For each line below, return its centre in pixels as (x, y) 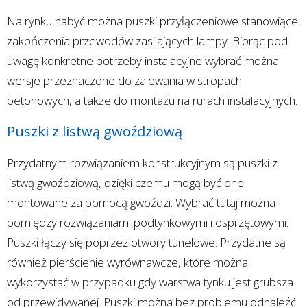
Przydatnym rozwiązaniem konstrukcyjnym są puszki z (142, 162)
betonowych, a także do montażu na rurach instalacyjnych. (152, 100)
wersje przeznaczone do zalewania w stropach (124, 80)
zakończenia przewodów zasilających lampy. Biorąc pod (147, 40)
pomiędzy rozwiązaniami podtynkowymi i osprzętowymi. (148, 222)
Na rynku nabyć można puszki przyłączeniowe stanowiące (152, 21)
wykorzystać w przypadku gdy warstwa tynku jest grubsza (150, 282)
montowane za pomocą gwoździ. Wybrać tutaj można (141, 202)
